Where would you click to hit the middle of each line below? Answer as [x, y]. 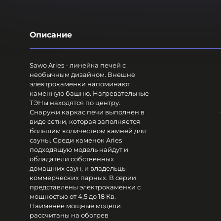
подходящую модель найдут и [79, 149]
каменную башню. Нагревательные [89, 93]
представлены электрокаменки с [85, 187]
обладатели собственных [72, 159]
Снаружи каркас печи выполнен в [87, 112]
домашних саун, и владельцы [78, 168]
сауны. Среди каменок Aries [76, 140]
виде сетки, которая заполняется [85, 121]
